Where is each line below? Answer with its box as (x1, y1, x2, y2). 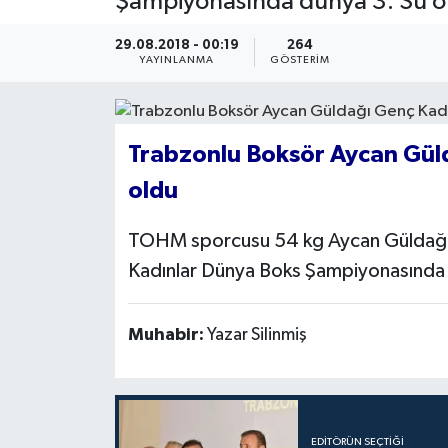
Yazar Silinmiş (206, 325, 307, 344)
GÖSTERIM (269, 55, 331, 66)
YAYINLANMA (139, 55, 215, 66)
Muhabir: (127, 325, 207, 344)
